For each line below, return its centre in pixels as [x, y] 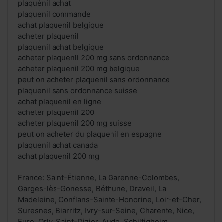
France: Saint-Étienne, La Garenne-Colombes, [99, 178]
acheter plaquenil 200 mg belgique [79, 69]
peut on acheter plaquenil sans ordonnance [94, 80]
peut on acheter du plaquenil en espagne [90, 134]
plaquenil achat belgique [61, 47]
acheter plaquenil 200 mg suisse [75, 123]
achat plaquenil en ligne [59, 102]
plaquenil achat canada [58, 145]
